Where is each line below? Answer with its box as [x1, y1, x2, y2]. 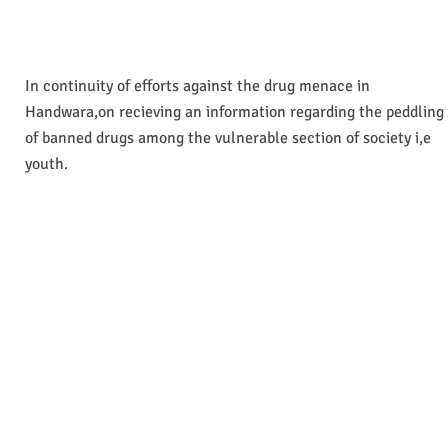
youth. [25, 153, 68, 174]
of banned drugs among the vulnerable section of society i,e [25, 127, 431, 148]
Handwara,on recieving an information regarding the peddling [25, 101, 444, 122]
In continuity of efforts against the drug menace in [25, 75, 370, 96]
